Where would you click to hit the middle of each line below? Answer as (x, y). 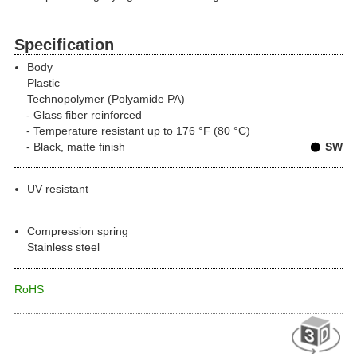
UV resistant (58, 188)
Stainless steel (63, 247)
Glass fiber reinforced (88, 114)
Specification (64, 45)
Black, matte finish (80, 146)
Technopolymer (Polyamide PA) (106, 98)
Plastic (43, 82)
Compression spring (78, 231)
